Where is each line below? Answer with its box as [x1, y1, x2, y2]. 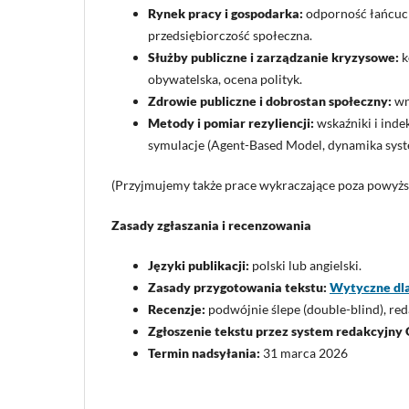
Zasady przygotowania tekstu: [148, 278, 327, 295]
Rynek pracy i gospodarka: [148, 5, 303, 21]
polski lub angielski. [249, 257, 362, 273]
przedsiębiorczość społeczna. [148, 26, 312, 43]
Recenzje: [148, 300, 205, 317]
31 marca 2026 [260, 344, 348, 361]
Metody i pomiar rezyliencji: [148, 114, 314, 131]
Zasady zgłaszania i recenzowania [111, 216, 311, 233]
